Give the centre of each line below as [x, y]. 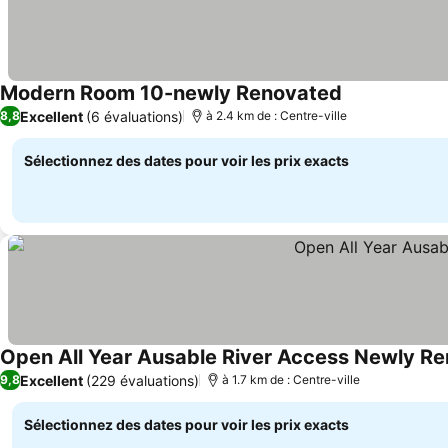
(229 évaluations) [142, 380]
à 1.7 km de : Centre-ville [291, 379]
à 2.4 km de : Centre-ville [276, 115]
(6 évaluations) [134, 116]
